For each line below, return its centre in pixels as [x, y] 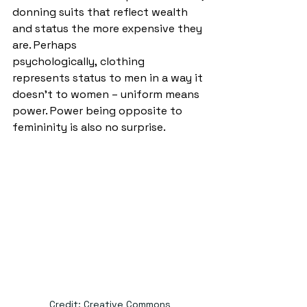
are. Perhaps [46, 45]
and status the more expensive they [109, 28]
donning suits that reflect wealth [101, 12]
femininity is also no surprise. [92, 127]
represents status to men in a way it [109, 77]
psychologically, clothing [80, 61]
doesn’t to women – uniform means [107, 94]
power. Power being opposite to [99, 110]
